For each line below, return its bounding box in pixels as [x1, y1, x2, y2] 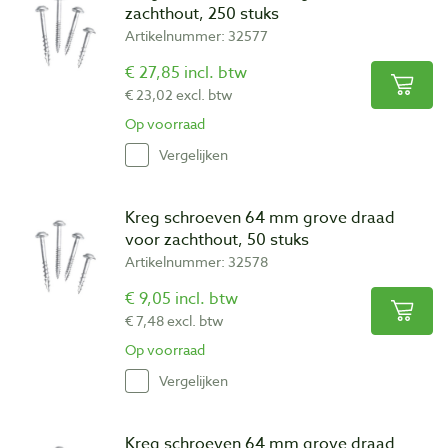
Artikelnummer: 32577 [125, 25, 268, 45]
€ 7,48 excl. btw [125, 310, 224, 330]
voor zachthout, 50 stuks [125, 227, 309, 252]
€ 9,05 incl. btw [125, 286, 238, 311]
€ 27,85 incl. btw [125, 60, 247, 85]
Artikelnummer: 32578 [125, 251, 268, 271]
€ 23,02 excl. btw [125, 84, 233, 104]
